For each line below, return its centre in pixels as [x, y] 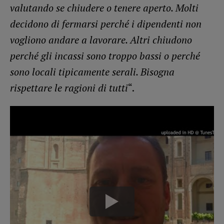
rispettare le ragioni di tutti [69, 88]
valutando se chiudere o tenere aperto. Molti [104, 8]
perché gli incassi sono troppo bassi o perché [105, 56]
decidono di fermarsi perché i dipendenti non [106, 24]
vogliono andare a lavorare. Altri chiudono [101, 40]
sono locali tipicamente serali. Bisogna [92, 72]
